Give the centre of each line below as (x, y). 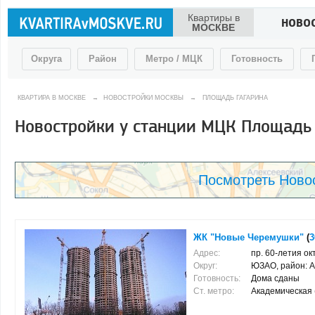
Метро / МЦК (174, 59)
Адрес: (207, 253)
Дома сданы (275, 278)
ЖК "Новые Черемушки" (249, 237)
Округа (46, 59)
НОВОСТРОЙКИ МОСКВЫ (143, 98)
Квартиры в (213, 18)
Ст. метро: (214, 291)
